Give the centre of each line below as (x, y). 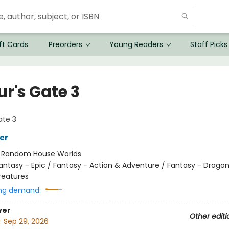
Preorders (65, 44)
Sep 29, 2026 (26, 222)
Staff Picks (209, 44)
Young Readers (136, 44)
